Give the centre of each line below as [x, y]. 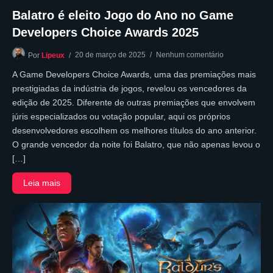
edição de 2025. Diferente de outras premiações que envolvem [134, 102]
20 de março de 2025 [110, 55]
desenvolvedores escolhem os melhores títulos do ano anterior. [134, 130]
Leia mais [42, 183]
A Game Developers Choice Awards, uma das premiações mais [134, 74]
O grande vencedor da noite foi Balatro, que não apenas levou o [136, 144]
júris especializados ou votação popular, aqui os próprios [121, 116]
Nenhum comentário [190, 55]
